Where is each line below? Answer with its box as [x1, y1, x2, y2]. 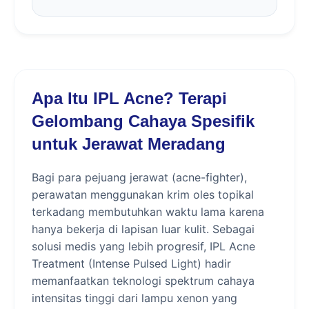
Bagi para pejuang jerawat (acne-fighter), [32, 170, 247, 184]
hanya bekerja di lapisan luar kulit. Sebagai [32, 222, 255, 236]
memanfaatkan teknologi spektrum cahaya [32, 274, 255, 288]
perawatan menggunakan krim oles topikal [32, 188, 254, 201]
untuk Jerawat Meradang [32, 134, 226, 153]
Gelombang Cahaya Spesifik [32, 112, 255, 130]
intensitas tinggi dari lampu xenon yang [32, 291, 237, 305]
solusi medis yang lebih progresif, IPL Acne [32, 239, 255, 253]
